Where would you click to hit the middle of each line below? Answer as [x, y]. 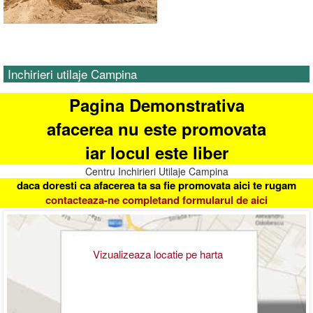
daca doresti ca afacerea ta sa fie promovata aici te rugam [156, 185]
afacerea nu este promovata [156, 129]
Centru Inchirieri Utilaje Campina [156, 172]
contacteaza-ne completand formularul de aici [156, 200]
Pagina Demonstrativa [156, 105]
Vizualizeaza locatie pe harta [158, 254]
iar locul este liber [156, 153]
